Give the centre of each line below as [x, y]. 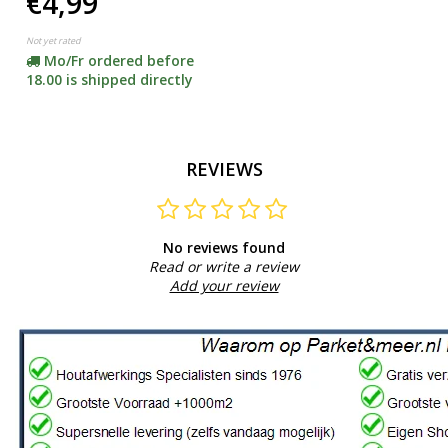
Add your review [224, 285]
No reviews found [224, 247]
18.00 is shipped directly [109, 79]
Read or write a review [224, 266]
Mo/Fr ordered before [118, 60]
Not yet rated [53, 40]
